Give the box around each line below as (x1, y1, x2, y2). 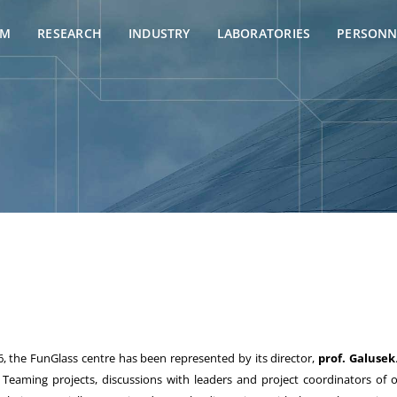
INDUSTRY (128, 25, 191, 42)
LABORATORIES (216, 25, 311, 42)
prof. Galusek (318, 350, 395, 367)
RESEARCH (37, 25, 102, 42)
